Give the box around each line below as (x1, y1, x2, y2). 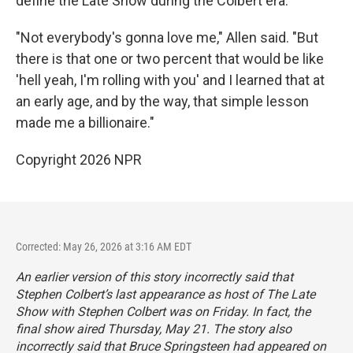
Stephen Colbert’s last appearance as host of (16, 287, 266, 303)
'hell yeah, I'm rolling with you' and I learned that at (16, 72, 325, 89)
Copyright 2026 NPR (16, 151, 142, 169)
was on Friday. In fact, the (165, 304, 310, 320)
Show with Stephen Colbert (16, 304, 165, 320)
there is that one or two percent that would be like (16, 50, 324, 68)
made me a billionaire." (16, 114, 154, 132)
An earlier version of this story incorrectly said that (16, 269, 293, 285)
